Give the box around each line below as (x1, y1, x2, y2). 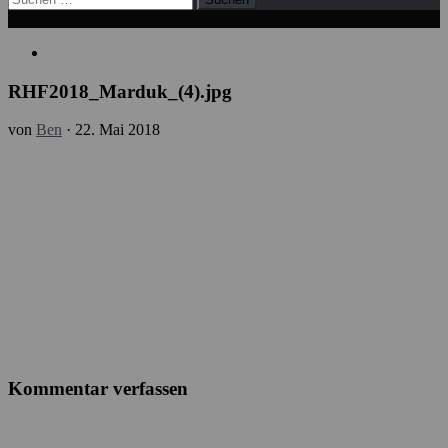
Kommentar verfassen (8, 378, 188, 400)
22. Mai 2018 (75, 121, 160, 139)
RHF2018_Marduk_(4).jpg (8, 80, 232, 102)
